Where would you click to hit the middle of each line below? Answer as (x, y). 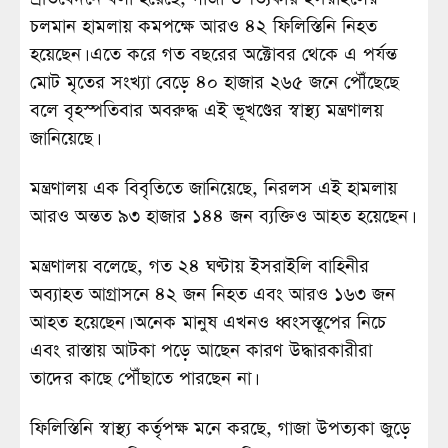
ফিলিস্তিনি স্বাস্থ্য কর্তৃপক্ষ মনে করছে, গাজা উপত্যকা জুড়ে (220, 429)
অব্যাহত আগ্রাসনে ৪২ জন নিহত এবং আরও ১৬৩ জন (212, 295)
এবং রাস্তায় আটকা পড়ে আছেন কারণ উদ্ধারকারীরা (201, 351)
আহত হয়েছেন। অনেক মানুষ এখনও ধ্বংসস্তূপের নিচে (208, 323)
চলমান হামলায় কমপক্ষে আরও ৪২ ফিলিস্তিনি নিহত (203, 27)
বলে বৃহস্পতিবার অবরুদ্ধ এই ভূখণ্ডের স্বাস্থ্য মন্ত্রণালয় (206, 111)
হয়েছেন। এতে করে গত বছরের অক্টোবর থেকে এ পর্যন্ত (213, 55)
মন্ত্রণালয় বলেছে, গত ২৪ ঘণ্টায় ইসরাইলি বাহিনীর (199, 267)
